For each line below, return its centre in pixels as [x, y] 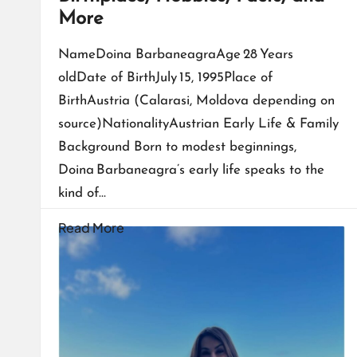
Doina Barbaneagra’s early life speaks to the [191, 171]
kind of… [82, 194]
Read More [91, 228]
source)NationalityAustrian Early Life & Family [198, 124]
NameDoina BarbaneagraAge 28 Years [176, 55]
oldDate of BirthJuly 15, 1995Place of [165, 78]
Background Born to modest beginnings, [177, 147]
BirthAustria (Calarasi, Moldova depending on [196, 101]
